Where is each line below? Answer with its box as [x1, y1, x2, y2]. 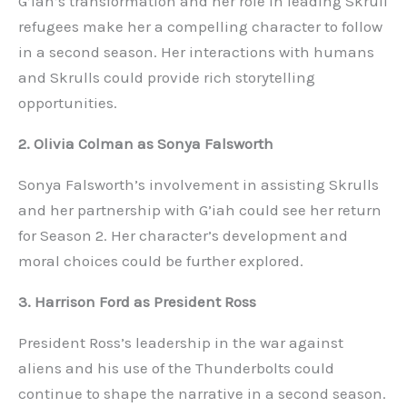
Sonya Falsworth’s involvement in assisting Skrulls [18, 175, 379, 194]
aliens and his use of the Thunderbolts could [18, 359, 334, 378]
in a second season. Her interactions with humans [18, 43, 374, 62]
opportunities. [18, 94, 117, 113]
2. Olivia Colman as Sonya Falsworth [18, 134, 273, 154]
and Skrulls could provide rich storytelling [18, 68, 315, 87]
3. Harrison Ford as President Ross [18, 293, 256, 312]
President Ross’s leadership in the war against [18, 333, 343, 352]
